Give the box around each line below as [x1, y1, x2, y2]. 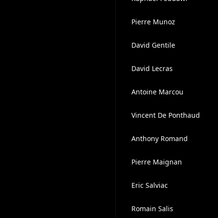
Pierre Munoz [131, 17, 175, 26]
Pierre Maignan [131, 157, 182, 166]
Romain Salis [131, 204, 173, 213]
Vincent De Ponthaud [131, 110, 200, 120]
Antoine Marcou [131, 87, 183, 96]
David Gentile [131, 40, 175, 50]
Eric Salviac [131, 181, 168, 190]
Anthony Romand [131, 134, 188, 143]
